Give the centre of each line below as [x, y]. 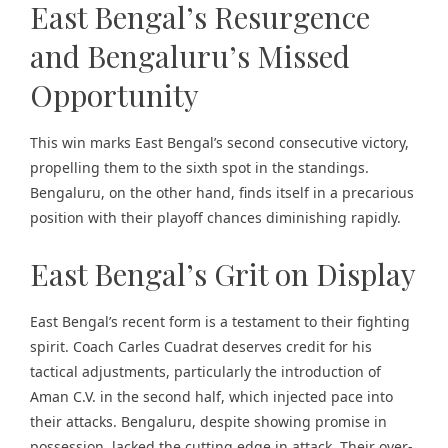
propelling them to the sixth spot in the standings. [199, 167]
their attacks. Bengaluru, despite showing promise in [208, 421]
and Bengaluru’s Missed [190, 56]
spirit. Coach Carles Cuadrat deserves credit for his [201, 346]
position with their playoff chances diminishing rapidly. [215, 217]
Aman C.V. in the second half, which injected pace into [211, 396]
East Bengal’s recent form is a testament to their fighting [220, 321]
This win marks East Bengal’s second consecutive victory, [219, 142]
